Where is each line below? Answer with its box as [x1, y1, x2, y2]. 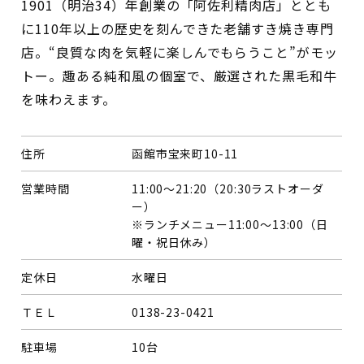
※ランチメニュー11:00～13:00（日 [132, 215, 328, 232]
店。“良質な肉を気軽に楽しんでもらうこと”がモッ [21, 41, 339, 62]
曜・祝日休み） [132, 233, 216, 250]
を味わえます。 [21, 89, 116, 109]
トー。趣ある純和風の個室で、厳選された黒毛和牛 [21, 65, 338, 85]
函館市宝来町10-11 [132, 145, 239, 162]
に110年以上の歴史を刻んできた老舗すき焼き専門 [21, 18, 335, 38]
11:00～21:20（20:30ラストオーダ [132, 180, 324, 197]
